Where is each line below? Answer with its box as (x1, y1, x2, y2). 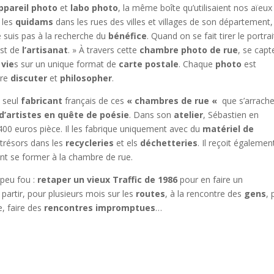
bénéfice (108, 29, 147, 42)
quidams (15, 15, 54, 28)
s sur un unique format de (14, 57, 119, 70)
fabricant (21, 94, 63, 106)
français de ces (62, 94, 127, 106)
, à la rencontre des (165, 187, 245, 199)
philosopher (60, 72, 113, 84)
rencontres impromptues (44, 201, 156, 213)
